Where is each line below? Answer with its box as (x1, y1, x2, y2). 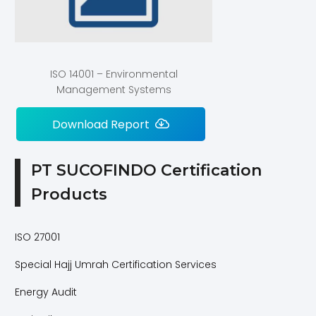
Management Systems (56, 83, 171, 97)
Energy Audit (15, 284, 77, 299)
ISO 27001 (15, 230, 60, 245)
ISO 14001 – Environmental (49, 67, 178, 82)
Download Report (51, 116, 150, 133)
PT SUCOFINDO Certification (31, 161, 262, 180)
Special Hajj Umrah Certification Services (15, 257, 217, 272)
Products (31, 185, 107, 204)
